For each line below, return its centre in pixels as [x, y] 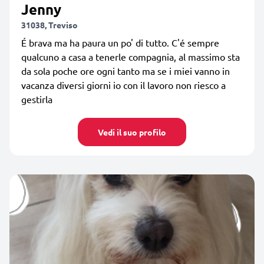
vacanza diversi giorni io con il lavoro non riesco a [123, 85]
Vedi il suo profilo [132, 132]
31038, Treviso [49, 24]
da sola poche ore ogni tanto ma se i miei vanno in [126, 70]
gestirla [37, 99]
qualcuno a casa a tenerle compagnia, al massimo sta [131, 56]
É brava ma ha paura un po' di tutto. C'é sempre [120, 42]
